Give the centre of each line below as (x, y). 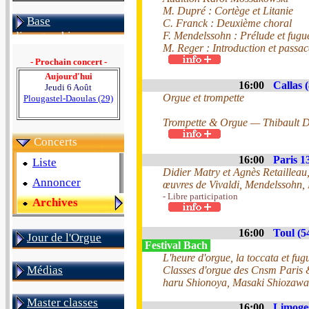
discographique (51, 37)
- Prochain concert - (68, 62)
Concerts (56, 142)
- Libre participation (200, 196)
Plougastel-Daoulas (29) (68, 98)
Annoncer (57, 182)
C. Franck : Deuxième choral (227, 23)
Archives (55, 202)
